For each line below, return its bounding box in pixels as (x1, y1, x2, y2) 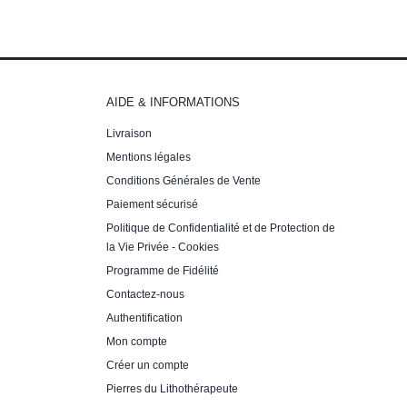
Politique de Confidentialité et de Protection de (106, 221, 335, 234)
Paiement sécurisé (106, 197, 198, 211)
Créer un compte (106, 358, 189, 372)
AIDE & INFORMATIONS (106, 94, 240, 109)
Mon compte (106, 334, 167, 348)
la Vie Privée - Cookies (106, 240, 219, 253)
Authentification (106, 311, 183, 324)
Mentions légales (106, 150, 191, 164)
